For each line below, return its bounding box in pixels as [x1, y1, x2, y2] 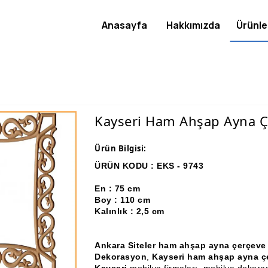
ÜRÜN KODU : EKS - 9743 [95, 161, 203, 170]
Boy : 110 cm [95, 195, 150, 205]
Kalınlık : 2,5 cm [95, 206, 165, 216]
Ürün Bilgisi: [95, 143, 147, 154]
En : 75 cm [95, 184, 181, 193]
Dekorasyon [95, 252, 147, 261]
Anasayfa [102, 19, 148, 32]
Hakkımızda [166, 19, 221, 32]
